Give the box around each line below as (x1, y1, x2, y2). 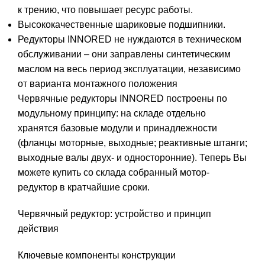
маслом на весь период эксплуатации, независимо (18, 64, 241, 75)
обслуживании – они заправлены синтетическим (18, 49, 231, 60)
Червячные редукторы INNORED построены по (18, 93, 227, 104)
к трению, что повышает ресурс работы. (18, 5, 195, 15)
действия (18, 224, 59, 234)
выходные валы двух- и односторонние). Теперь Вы (18, 153, 247, 163)
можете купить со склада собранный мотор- (18, 167, 209, 178)
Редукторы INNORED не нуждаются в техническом (18, 34, 241, 45)
